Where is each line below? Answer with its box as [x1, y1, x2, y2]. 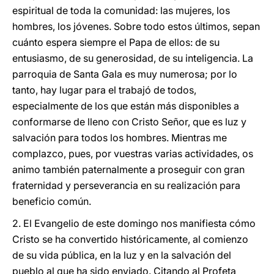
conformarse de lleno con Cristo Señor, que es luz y [12, 116, 246, 128]
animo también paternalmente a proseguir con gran [12, 163, 245, 176]
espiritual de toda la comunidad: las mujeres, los [12, 4, 230, 17]
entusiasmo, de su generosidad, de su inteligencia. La [12, 52, 253, 64]
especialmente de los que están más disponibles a [12, 100, 239, 112]
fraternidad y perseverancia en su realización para [12, 179, 240, 191]
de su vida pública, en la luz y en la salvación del [12, 249, 231, 261]
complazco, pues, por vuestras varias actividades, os [12, 147, 253, 160]
